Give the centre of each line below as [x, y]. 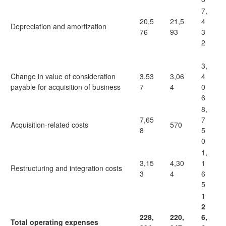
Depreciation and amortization [59, 26]
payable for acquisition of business [66, 87]
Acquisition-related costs [49, 125]
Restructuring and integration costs [66, 168]
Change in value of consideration [63, 76]
